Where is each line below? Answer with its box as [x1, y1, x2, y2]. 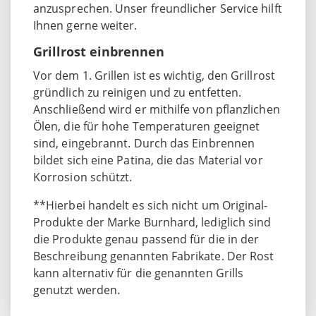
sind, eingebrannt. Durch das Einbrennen [33, 135, 255, 151]
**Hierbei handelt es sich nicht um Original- [33, 197, 268, 213]
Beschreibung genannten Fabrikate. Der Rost [33, 248, 274, 264]
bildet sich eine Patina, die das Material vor [33, 152, 263, 168]
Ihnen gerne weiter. [33, 17, 138, 33]
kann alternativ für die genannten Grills [33, 265, 244, 281]
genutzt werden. [33, 281, 121, 298]
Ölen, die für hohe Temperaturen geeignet [33, 118, 260, 134]
